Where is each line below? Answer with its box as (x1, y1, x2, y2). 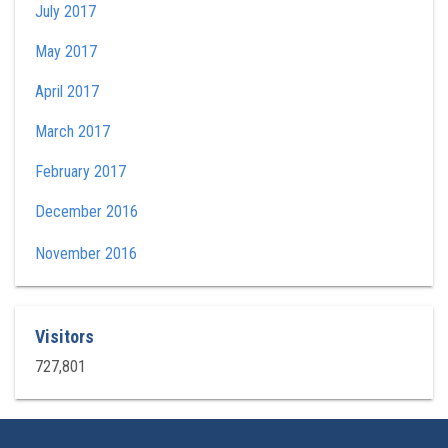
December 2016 (35, 202, 138, 221)
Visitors (35, 326, 94, 347)
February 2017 (35, 162, 126, 181)
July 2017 (35, 2, 96, 21)
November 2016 (35, 244, 137, 263)
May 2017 (35, 42, 97, 61)
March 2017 (35, 122, 110, 141)
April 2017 (35, 82, 99, 101)
